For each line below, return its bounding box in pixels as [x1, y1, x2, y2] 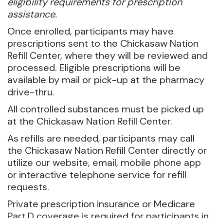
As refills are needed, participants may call [7, 132, 195, 145]
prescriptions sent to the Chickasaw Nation [7, 37, 199, 50]
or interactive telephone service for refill [7, 168, 186, 182]
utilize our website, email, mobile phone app [7, 156, 201, 169]
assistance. [7, 8, 57, 21]
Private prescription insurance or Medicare [7, 198, 195, 211]
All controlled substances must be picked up [7, 103, 204, 116]
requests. [7, 181, 49, 194]
